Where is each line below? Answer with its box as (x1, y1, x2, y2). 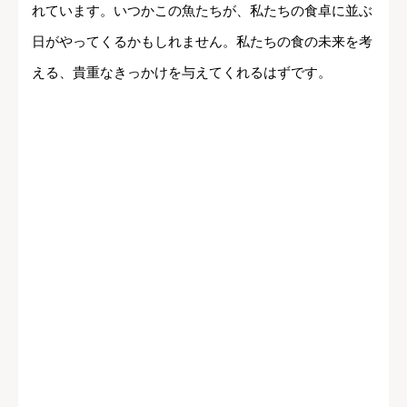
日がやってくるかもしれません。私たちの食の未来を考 (32, 33, 372, 49)
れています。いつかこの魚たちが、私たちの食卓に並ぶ (32, 2, 372, 18)
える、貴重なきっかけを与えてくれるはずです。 (32, 64, 332, 80)
